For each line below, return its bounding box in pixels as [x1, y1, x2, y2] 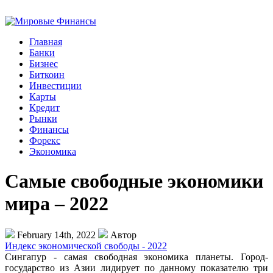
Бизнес [29, 58, 58, 69]
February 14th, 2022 [15, 229, 98, 240]
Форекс [29, 135, 60, 146]
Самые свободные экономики [5, 170, 263, 193]
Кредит [29, 102, 60, 113]
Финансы [29, 124, 69, 135]
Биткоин [29, 69, 65, 80]
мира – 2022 [5, 193, 108, 215]
